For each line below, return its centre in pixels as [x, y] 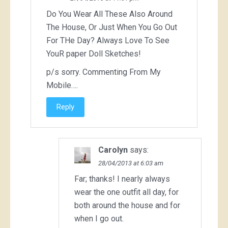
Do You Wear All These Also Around [109, 14]
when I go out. [99, 218]
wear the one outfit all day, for [126, 192]
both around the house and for [127, 205]
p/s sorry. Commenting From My [104, 72]
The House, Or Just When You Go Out [112, 27]
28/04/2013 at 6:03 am [131, 163]
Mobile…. [62, 85]
